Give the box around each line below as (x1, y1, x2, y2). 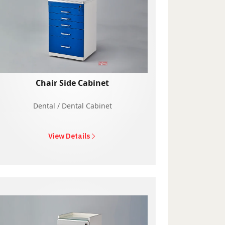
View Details (48, 131, 90, 141)
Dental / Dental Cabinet (33, 100, 112, 110)
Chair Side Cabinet (36, 77, 109, 88)
